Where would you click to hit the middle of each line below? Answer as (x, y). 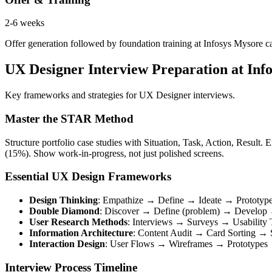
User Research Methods (78, 222)
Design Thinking (63, 200)
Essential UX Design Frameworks (88, 177)
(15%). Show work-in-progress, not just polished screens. (114, 153)
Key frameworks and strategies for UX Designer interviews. (120, 95)
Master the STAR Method (69, 118)
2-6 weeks (25, 23)
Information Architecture (81, 233)
